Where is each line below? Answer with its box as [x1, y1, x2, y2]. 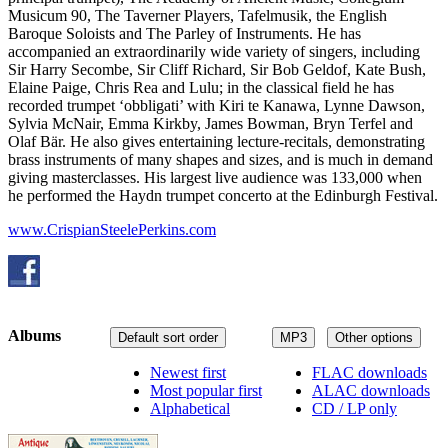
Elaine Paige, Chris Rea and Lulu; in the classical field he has [8, 79, 394, 97]
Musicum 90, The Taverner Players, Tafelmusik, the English [8, 7, 387, 25]
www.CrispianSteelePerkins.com [8, 221, 216, 239]
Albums [8, 326, 61, 344]
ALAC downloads [312, 381, 430, 399]
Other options [335, 329, 413, 345]
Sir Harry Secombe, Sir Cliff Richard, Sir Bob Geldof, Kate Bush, [8, 61, 426, 79]
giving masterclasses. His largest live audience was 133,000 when [8, 169, 422, 187]
